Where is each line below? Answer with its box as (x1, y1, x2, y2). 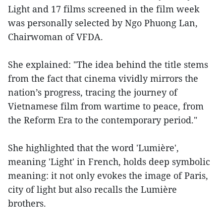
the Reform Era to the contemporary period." (8, 114, 197, 126)
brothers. (8, 197, 46, 210)
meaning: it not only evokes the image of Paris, (8, 169, 208, 182)
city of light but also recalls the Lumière (8, 183, 177, 196)
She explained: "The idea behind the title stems (8, 58, 208, 71)
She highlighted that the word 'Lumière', (8, 142, 179, 154)
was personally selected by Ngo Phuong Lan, (8, 17, 198, 29)
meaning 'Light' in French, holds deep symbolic (8, 156, 210, 168)
